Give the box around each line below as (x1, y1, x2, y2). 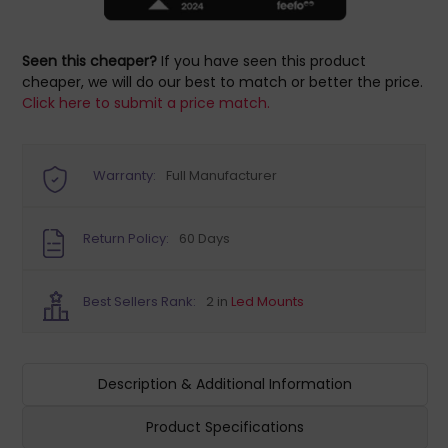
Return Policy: (83, 228, 170, 248)
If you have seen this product (157, 51, 367, 71)
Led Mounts (231, 291, 305, 311)
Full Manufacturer (166, 165, 278, 185)
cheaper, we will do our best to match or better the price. (22, 72, 424, 92)
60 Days (179, 228, 231, 248)
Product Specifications (146, 417, 304, 437)
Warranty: (93, 165, 157, 185)
